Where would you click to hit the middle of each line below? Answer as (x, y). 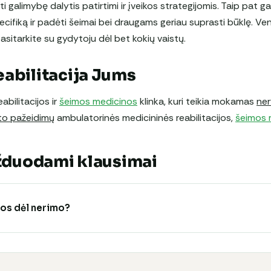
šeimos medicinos (98, 101)
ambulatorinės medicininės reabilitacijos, (145, 117)
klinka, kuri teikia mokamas (197, 101)
